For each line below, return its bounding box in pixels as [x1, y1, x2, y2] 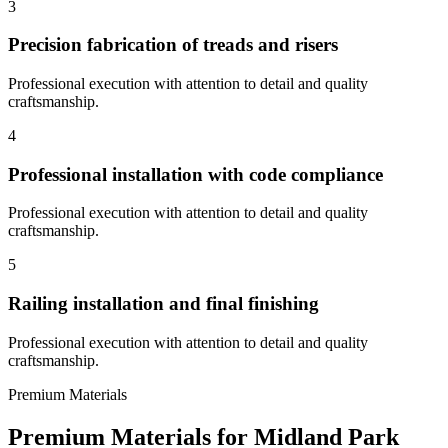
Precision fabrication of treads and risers [8, 34, 338, 56]
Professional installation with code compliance [8, 163, 383, 185]
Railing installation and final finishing [8, 293, 319, 315]
